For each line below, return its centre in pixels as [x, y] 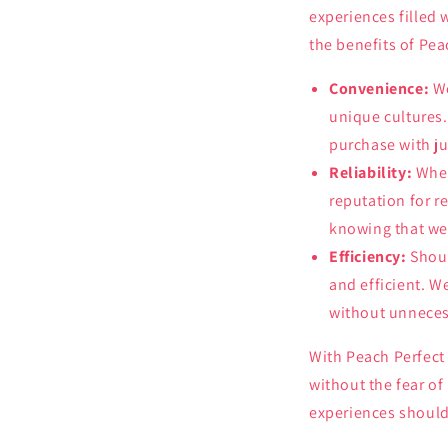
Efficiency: [368, 256]
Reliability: [371, 172]
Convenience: [379, 88]
